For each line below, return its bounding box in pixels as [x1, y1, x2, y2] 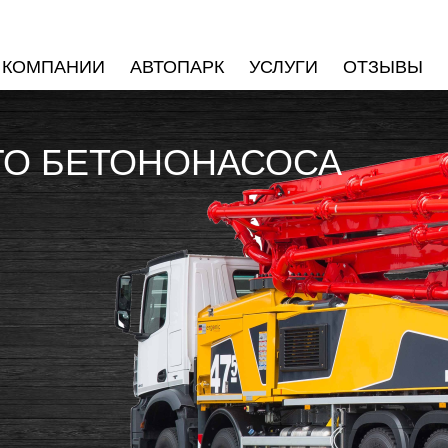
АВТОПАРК [130, 52, 224, 78]
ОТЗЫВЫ [343, 52, 423, 78]
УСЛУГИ [249, 52, 318, 78]
